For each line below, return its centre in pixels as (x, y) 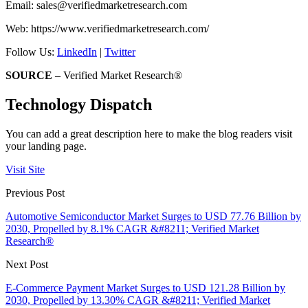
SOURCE (29, 76)
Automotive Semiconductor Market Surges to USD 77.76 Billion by (153, 217)
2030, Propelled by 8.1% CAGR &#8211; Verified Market (132, 229)
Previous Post (35, 193)
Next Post (27, 265)
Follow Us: (31, 52)
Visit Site (25, 170)
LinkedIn (77, 52)
